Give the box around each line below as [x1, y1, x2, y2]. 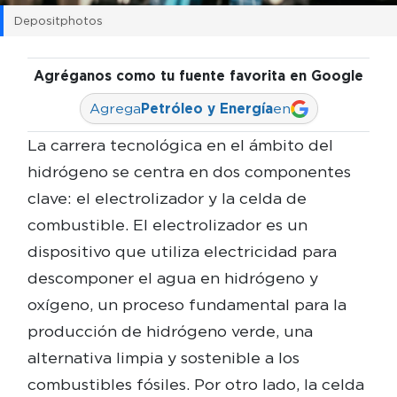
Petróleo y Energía [140, 100, 273, 118]
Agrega [89, 100, 141, 118]
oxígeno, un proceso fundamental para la [27, 295, 346, 315]
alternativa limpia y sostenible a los [27, 348, 300, 368]
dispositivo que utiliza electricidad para [27, 242, 337, 261]
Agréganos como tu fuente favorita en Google [34, 67, 363, 85]
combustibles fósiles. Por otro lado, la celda [27, 375, 364, 394]
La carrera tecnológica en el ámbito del [27, 136, 333, 155]
